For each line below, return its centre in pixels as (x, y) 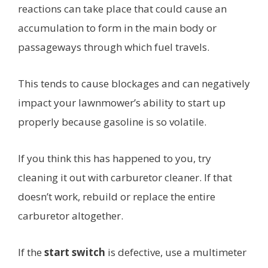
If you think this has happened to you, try (115, 159)
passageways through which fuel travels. (114, 47)
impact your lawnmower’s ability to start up (122, 103)
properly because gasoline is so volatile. (112, 122)
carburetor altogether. (71, 216)
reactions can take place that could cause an (122, 9)
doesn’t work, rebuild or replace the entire (117, 197)
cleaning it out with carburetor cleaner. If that (125, 178)
